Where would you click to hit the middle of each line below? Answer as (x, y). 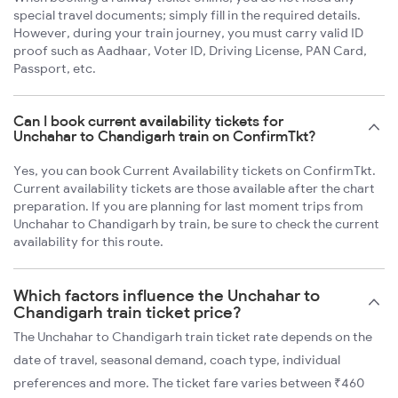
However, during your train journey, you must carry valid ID (188, 32)
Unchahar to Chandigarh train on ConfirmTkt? (165, 135)
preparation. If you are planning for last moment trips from (188, 206)
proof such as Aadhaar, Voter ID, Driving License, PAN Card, (190, 50)
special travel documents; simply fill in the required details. (187, 15)
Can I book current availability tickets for (148, 120)
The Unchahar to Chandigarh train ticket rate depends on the (193, 336)
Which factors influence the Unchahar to (167, 295)
